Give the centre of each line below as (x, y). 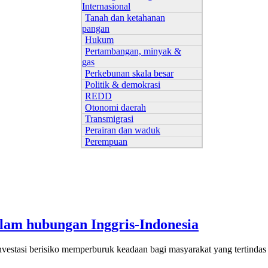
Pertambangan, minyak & (133, 51)
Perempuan (106, 141)
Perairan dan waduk (123, 130)
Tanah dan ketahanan (125, 18)
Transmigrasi (109, 119)
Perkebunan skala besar (129, 73)
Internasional (106, 6)
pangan (96, 28)
